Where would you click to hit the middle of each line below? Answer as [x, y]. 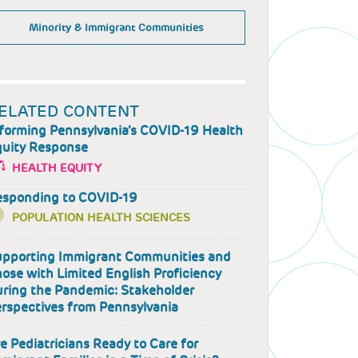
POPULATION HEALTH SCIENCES [101, 217]
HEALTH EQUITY [57, 167]
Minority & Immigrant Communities [116, 28]
